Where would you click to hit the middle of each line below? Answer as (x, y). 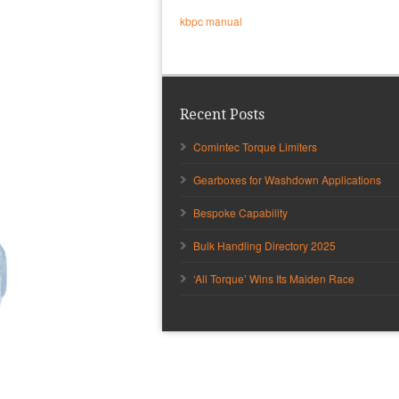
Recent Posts (222, 115)
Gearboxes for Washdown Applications (287, 180)
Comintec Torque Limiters (255, 147)
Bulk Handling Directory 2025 (265, 246)
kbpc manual (211, 21)
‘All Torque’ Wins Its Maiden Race (274, 279)
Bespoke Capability (240, 213)
